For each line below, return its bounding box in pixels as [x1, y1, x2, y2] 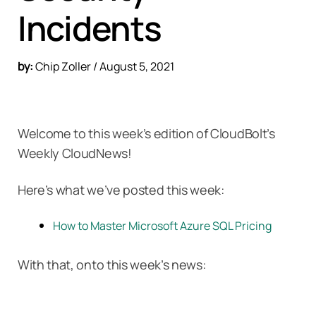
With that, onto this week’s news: [18, 255, 206, 273]
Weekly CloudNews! [18, 144, 132, 162]
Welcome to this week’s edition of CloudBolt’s [18, 124, 275, 142]
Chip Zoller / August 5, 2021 [33, 58, 174, 73]
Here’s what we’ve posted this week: [18, 181, 224, 198]
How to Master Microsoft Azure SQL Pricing [53, 217, 272, 233]
